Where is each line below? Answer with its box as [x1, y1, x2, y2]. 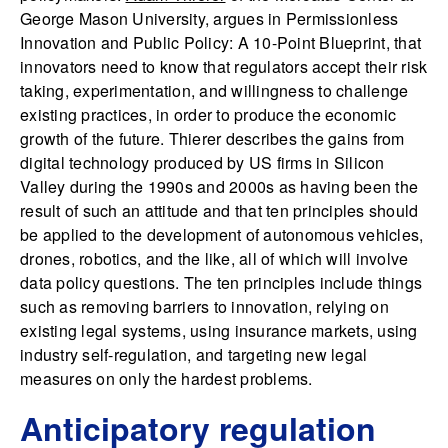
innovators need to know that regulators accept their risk [20, 55, 428, 79]
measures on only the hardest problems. [20, 367, 313, 391]
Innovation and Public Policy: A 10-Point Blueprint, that [20, 31, 421, 55]
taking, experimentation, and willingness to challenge [20, 79, 409, 103]
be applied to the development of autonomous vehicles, [20, 223, 424, 247]
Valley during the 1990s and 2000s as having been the [20, 175, 418, 199]
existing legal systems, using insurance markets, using [20, 319, 418, 343]
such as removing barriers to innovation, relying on [20, 295, 389, 319]
